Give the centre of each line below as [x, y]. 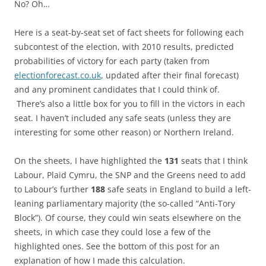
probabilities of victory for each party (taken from [112, 61]
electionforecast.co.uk [58, 75]
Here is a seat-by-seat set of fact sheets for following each [129, 33]
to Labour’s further [53, 189]
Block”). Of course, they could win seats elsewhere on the [128, 218]
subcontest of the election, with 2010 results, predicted [124, 47]
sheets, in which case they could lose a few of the [113, 232]
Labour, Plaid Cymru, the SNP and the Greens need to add [130, 175]
